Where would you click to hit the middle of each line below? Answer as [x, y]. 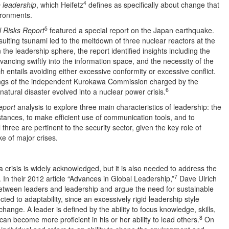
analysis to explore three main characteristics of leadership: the [118, 107]
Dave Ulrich [197, 178]
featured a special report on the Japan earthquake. [131, 30]
